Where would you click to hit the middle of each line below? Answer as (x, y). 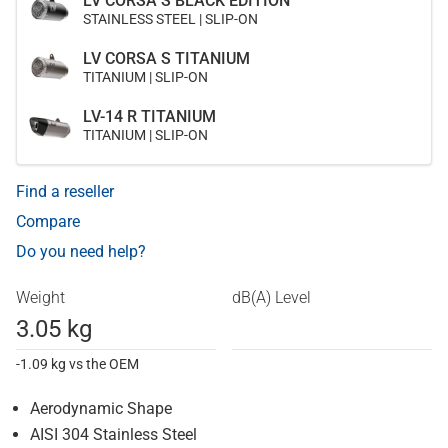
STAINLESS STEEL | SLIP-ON (170, 19)
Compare (48, 222)
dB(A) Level (271, 298)
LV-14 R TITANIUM (149, 117)
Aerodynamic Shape (101, 409)
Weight (40, 298)
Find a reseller (65, 192)
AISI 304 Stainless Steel (113, 435)
